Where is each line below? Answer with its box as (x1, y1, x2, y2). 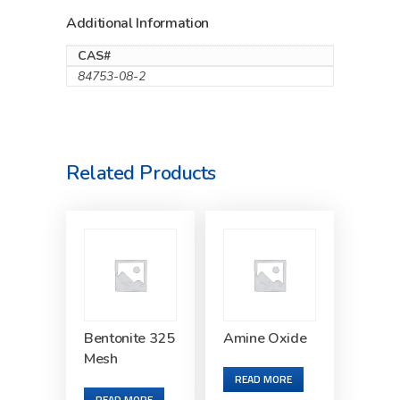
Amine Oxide (223, 329, 307, 349)
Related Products (66, 160, 216, 187)
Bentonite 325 (84, 329, 175, 349)
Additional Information (66, 13, 209, 34)
